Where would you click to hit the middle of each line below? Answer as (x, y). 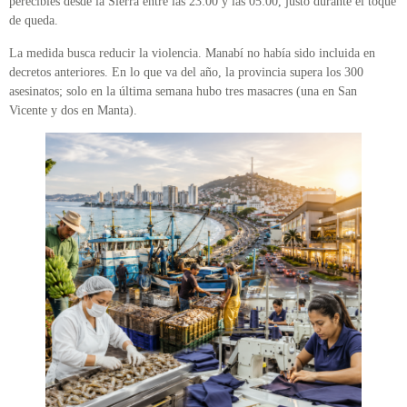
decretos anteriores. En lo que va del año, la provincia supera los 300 (186, 72)
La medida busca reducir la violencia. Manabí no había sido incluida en (192, 53)
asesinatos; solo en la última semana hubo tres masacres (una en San (183, 91)
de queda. (34, 21)
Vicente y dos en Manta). (73, 110)
